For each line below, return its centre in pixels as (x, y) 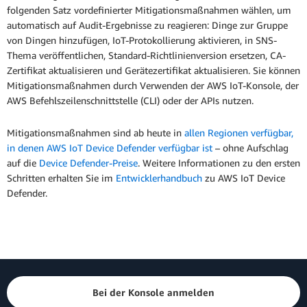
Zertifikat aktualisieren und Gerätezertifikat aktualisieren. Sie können (153, 71)
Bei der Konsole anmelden (153, 292)
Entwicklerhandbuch (159, 178)
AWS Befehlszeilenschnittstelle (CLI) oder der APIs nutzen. (130, 101)
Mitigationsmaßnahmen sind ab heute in (96, 133)
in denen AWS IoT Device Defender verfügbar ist (110, 148)
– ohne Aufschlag (250, 148)
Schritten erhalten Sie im (61, 178)
